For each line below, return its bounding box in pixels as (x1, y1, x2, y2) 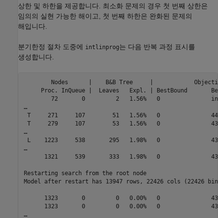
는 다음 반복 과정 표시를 (119, 43, 195, 51)
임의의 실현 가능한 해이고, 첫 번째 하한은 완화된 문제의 (18, 12, 192, 20)
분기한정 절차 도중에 (18, 43, 85, 51)
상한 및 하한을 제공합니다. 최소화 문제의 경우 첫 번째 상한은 (18, 2, 208, 10)
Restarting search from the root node (23, 169, 146, 177)
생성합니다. (18, 53, 54, 61)
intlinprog (85, 44, 119, 51)
